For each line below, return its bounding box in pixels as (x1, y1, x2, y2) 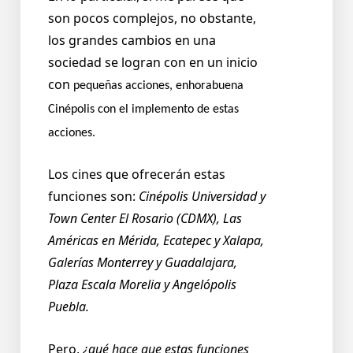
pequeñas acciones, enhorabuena (73, 80, 243, 93)
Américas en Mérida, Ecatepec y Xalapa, (48, 232, 264, 250)
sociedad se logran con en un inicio (48, 54, 258, 72)
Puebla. (48, 298, 89, 316)
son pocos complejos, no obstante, (48, 9, 256, 28)
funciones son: (48, 188, 139, 206)
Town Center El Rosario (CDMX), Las (48, 210, 242, 228)
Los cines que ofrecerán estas (48, 165, 225, 184)
